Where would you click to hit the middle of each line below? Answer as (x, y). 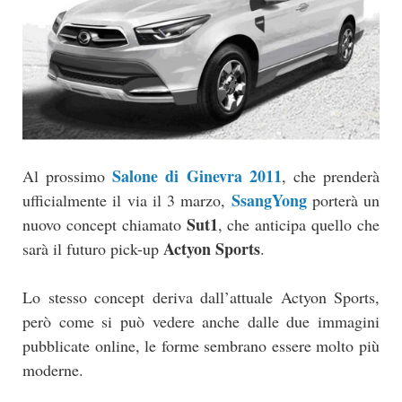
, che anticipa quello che (299, 225)
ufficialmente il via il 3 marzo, (127, 201)
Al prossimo (68, 176)
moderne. (53, 370)
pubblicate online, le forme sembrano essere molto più (201, 346)
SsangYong (269, 201)
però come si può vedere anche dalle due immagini (201, 322)
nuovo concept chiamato (105, 225)
